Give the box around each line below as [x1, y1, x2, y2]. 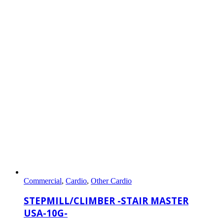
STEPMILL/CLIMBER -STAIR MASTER [24, 194, 188, 207]
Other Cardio [91, 176, 132, 185]
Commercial [24, 176, 62, 185]
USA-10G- [24, 207, 68, 220]
